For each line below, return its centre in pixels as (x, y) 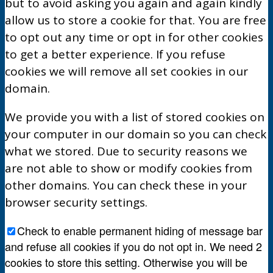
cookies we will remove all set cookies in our (126, 71)
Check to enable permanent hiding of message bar (140, 230)
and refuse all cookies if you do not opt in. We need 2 (133, 246)
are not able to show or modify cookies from (129, 168)
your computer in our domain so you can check (136, 134)
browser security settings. (76, 202)
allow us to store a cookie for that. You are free (136, 20)
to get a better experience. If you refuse (115, 54)
